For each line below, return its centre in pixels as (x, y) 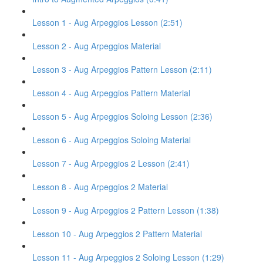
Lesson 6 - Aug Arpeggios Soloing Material (112, 140)
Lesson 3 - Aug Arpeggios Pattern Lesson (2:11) (122, 69)
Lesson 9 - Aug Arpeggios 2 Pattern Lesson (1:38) (126, 210)
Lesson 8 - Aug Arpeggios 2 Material (100, 187)
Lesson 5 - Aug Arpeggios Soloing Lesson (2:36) (122, 116)
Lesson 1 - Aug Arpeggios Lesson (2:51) (107, 22)
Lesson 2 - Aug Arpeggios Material (97, 46)
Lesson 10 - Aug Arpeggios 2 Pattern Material (117, 234)
